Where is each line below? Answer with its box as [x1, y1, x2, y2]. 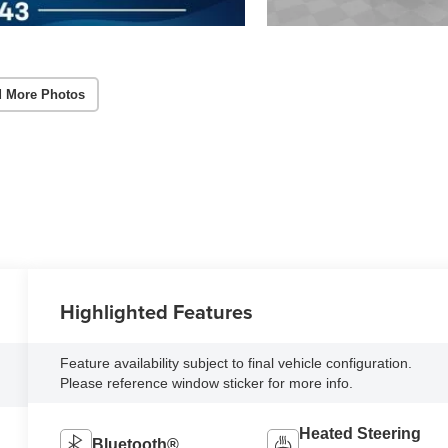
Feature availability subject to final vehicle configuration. [60, 355, 413, 372]
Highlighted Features [60, 297, 254, 327]
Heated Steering [298, 425, 421, 443]
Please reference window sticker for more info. [60, 375, 354, 392]
